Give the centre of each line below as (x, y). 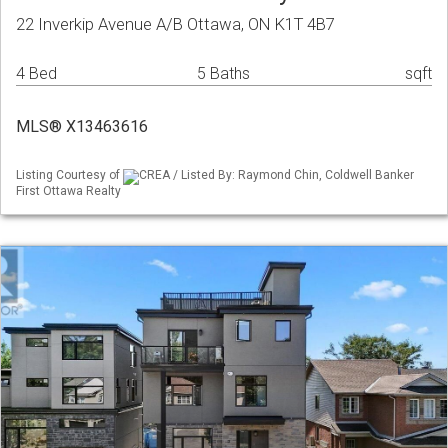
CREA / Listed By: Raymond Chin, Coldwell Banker (276, 175)
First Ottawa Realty (68, 190)
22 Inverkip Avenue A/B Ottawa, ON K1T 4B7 (175, 24)
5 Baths (223, 74)
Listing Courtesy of (69, 175)
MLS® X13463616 (82, 127)
